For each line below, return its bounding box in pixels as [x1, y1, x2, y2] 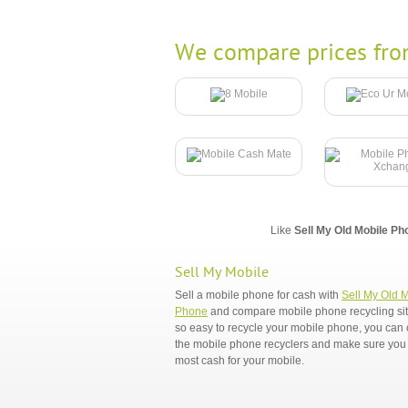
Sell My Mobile [175, 264, 269, 280]
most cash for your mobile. [175, 354, 304, 367]
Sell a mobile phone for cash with [175, 289, 342, 301]
